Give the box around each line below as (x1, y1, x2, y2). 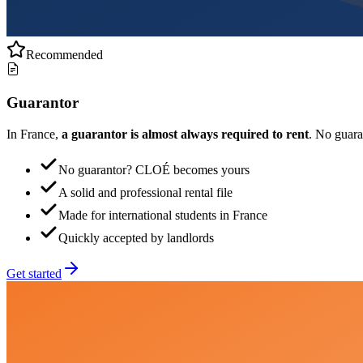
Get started (6, 266, 62, 280)
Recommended (26, 48, 103, 62)
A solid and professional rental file (58, 185, 233, 199)
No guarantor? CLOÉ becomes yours (58, 162, 250, 177)
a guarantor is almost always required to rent (62, 126, 309, 141)
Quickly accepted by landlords (58, 230, 214, 245)
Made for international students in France (58, 207, 267, 222)
